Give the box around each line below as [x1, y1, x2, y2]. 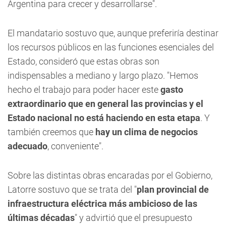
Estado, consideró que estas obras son [8, 56, 159, 67]
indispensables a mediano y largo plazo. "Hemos [8, 70, 198, 81]
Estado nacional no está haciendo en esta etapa [8, 112, 200, 123]
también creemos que [8, 127, 95, 137]
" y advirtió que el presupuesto [75, 212, 192, 223]
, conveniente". [47, 141, 103, 151]
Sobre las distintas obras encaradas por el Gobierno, [8, 170, 212, 181]
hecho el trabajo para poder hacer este [8, 84, 158, 95]
